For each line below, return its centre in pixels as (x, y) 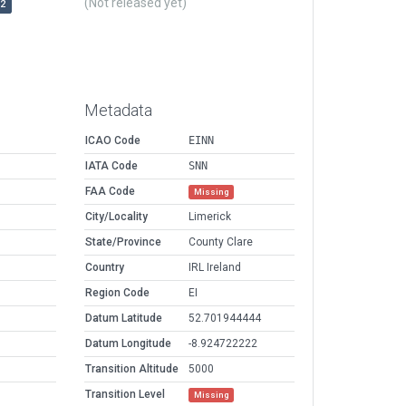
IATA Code (111, 166)
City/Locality (116, 217)
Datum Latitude (124, 319)
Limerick (210, 217)
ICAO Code (113, 141)
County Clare (221, 242)
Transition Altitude (132, 369)
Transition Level (125, 395)
